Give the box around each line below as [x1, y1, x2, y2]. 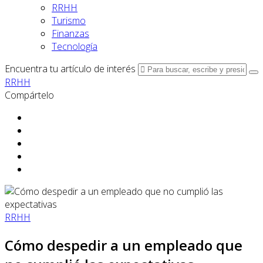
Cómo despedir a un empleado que [5, 235, 242, 255]
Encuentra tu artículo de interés [5, 62, 136, 75]
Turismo [52, 14, 86, 27]
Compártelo [5, 89, 54, 102]
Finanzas [52, 27, 89, 40]
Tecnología [52, 40, 97, 53]
